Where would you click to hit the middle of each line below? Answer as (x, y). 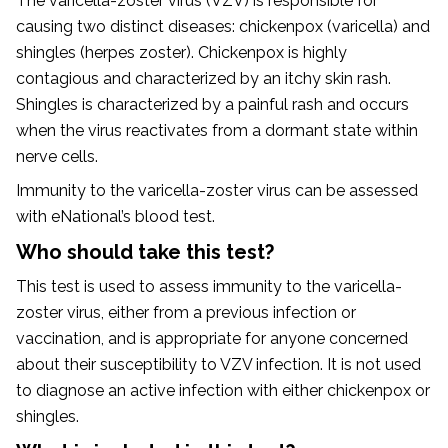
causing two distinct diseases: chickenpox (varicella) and (223, 26)
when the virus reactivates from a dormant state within (217, 130)
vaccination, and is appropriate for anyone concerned (212, 338)
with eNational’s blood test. (115, 216)
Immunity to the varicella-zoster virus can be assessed (217, 190)
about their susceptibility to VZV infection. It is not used (218, 364)
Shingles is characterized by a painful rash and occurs (212, 104)
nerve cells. (57, 156)
